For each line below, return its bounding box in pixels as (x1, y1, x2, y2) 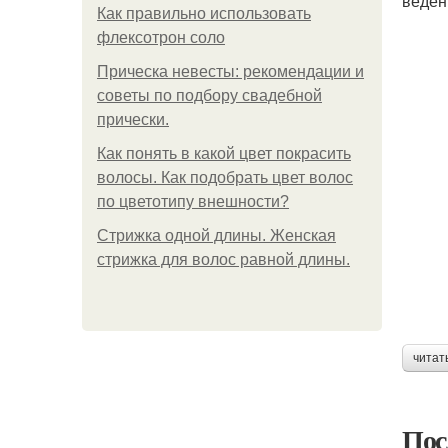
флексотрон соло (97, 29, 225, 46)
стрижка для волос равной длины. (97, 251, 350, 268)
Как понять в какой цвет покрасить (97, 145, 351, 162)
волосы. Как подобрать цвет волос (97, 169, 353, 186)
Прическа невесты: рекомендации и (97, 63, 364, 80)
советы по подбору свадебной (97, 87, 322, 104)
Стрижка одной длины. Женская (97, 227, 336, 244)
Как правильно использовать (97, 5, 311, 22)
